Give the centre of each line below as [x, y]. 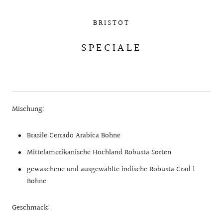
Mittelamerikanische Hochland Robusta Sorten [99, 152]
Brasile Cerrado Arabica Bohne [74, 135]
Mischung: [28, 109]
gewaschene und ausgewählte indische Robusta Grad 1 [111, 169]
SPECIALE [111, 48]
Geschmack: [31, 208]
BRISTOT [111, 23]
